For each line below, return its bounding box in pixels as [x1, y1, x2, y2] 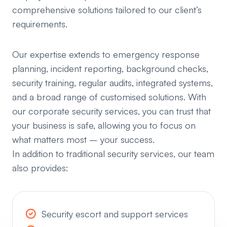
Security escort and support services [42, 208, 188, 219]
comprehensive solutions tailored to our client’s [12, 4, 202, 15]
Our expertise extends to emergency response [12, 49, 200, 60]
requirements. [12, 18, 67, 29]
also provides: [12, 162, 68, 173]
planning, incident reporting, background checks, [12, 63, 208, 74]
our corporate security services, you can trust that [12, 105, 211, 117]
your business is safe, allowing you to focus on [12, 120, 196, 131]
